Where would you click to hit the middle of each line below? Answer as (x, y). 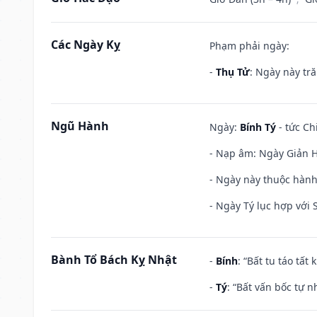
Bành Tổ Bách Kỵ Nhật (114, 259)
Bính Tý (258, 127)
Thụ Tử (233, 71)
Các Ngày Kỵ (86, 44)
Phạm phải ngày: (249, 45)
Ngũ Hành (80, 126)
